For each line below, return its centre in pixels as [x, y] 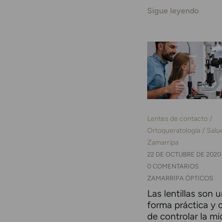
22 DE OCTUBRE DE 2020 [184, 155]
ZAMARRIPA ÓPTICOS [180, 178]
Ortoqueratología [174, 131]
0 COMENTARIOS [173, 166]
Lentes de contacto [177, 119]
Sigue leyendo [173, 11]
